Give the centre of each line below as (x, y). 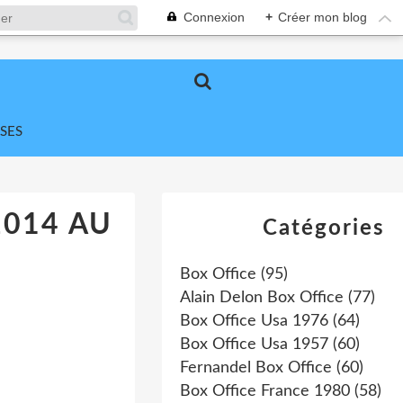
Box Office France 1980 (265, 391)
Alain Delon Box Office (262, 298)
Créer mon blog (322, 17)
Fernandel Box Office (256, 368)
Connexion (214, 17)
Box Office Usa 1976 (254, 321)
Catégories (324, 228)
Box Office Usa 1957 (254, 345)
